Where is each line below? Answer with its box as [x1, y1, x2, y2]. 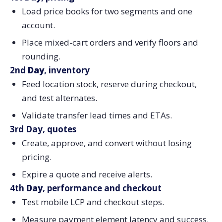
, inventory [44, 64, 90, 76]
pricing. [21, 151, 52, 163]
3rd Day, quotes [10, 123, 76, 135]
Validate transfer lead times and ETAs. [21, 109, 172, 121]
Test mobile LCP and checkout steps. [21, 196, 164, 208]
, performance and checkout [43, 182, 162, 194]
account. [21, 19, 55, 31]
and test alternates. [21, 92, 97, 104]
